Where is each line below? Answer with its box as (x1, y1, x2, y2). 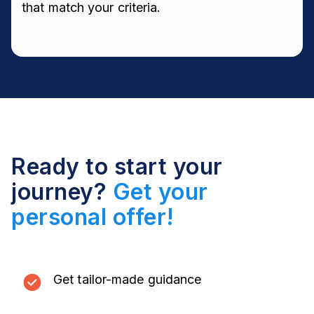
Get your (112, 178, 208, 206)
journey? (11, 178, 107, 206)
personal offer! (11, 203, 175, 231)
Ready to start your (11, 153, 223, 181)
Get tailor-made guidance (53, 271, 202, 287)
